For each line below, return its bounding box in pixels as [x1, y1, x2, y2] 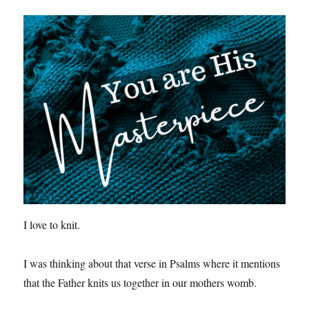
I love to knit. [23, 217, 81, 232]
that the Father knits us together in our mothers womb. [23, 275, 257, 290]
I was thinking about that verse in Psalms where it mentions [23, 255, 281, 270]
